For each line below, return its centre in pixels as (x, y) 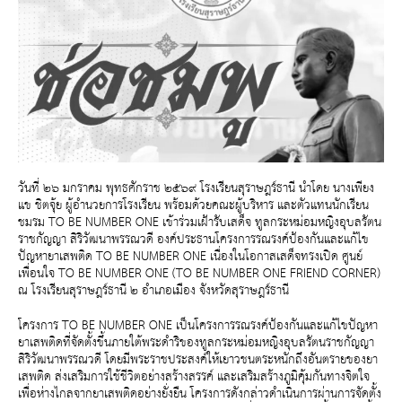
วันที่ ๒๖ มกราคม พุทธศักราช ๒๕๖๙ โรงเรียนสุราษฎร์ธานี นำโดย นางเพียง (196, 189)
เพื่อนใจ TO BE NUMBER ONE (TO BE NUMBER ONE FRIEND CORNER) (199, 274)
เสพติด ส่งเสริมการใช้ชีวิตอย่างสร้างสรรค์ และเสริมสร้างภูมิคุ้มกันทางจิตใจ (194, 377)
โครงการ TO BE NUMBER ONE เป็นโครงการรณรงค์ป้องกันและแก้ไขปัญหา (198, 326)
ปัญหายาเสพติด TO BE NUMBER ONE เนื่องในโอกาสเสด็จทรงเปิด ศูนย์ (190, 257)
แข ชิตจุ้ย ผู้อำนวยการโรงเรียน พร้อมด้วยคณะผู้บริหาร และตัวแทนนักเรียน (193, 206)
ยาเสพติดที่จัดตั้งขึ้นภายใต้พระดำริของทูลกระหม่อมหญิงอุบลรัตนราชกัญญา (196, 343)
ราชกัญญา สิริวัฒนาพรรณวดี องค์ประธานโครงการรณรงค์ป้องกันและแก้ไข (193, 240)
